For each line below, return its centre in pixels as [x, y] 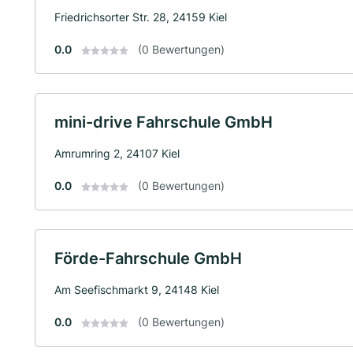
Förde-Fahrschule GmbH [148, 258]
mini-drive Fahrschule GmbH [163, 122]
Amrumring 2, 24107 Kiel [117, 153]
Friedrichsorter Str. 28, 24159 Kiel [141, 17]
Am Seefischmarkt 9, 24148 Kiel [137, 290]
